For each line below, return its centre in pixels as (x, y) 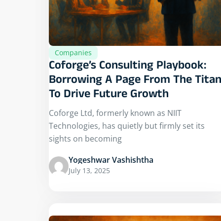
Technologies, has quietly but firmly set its (127, 126)
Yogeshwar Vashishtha (111, 160)
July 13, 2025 (89, 171)
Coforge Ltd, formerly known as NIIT (115, 113)
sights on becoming (85, 139)
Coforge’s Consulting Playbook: (128, 67)
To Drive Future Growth (109, 96)
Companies (73, 53)
